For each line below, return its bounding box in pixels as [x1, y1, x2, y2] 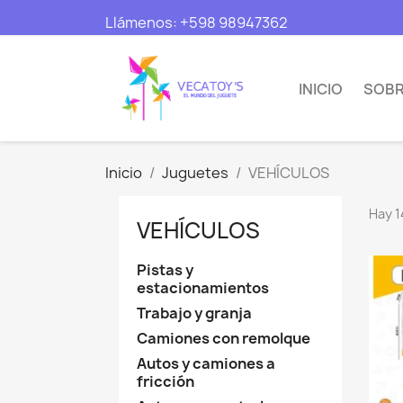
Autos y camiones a [137, 353, 275, 373]
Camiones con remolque [137, 327, 310, 348]
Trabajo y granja [137, 302, 252, 323]
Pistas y [137, 259, 193, 280]
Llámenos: [105, 13, 180, 32]
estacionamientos [137, 277, 269, 298]
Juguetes [162, 162, 228, 183]
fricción [137, 371, 194, 391]
